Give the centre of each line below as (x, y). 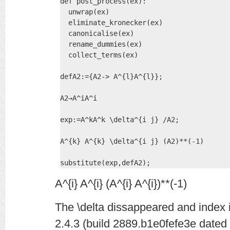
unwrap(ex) (89, 12)
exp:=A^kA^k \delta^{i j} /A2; (120, 120)
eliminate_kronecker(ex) (113, 23)
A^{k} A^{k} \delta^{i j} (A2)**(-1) (132, 141)
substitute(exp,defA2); (105, 163)
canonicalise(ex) (99, 33)
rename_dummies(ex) (103, 44)
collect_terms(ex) (99, 55)
